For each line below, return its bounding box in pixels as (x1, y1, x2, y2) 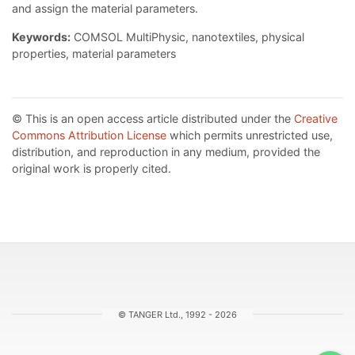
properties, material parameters (12, 47, 176, 61)
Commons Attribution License (12, 128, 166, 143)
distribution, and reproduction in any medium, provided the (12, 145, 320, 159)
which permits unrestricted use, (166, 128, 333, 143)
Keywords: (12, 30, 71, 44)
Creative (294, 112, 338, 126)
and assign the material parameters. (12, 2, 198, 16)
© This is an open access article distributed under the (12, 112, 294, 126)
